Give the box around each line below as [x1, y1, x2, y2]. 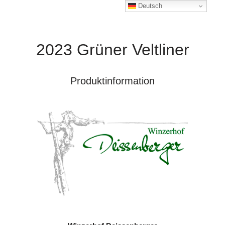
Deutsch [136, 2, 163, 10]
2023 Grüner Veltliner [36, 41, 189, 59]
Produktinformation [70, 75, 155, 86]
